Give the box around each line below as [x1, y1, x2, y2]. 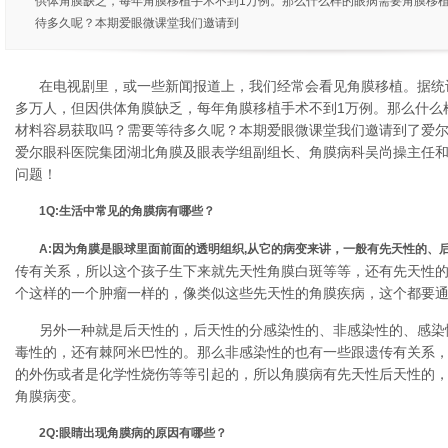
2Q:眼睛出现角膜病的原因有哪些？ [39, 426, 227, 440]
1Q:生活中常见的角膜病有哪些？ [39, 204, 215, 218]
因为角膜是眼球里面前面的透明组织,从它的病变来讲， [52, 242, 343, 256]
